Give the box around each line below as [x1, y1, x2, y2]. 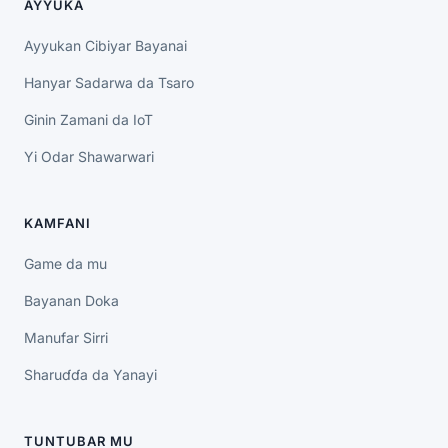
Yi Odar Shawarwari [24, 148, 154, 165]
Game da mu [24, 255, 107, 272]
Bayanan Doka [24, 292, 119, 309]
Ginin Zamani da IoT [24, 111, 153, 128]
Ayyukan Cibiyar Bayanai [24, 37, 187, 54]
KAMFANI [24, 215, 91, 231]
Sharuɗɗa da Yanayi [24, 366, 157, 383]
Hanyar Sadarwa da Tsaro [24, 74, 194, 91]
